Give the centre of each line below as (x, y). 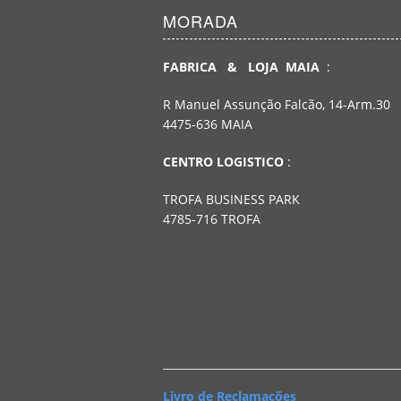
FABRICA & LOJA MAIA (245, 67)
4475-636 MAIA (208, 124)
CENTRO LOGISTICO (223, 162)
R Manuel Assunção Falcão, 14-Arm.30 (278, 105)
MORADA (200, 21)
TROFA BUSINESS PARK (235, 200)
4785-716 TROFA (213, 219)
